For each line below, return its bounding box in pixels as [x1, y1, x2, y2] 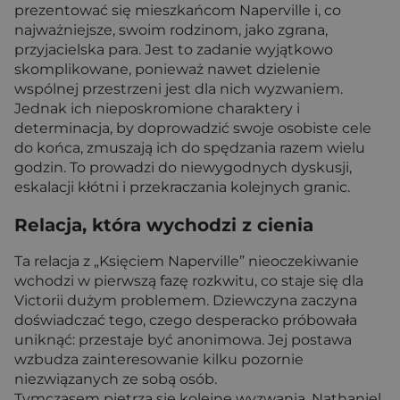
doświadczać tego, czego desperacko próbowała [14, 311, 357, 329]
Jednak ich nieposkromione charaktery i [14, 100, 300, 118]
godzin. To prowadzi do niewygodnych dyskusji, [14, 159, 352, 177]
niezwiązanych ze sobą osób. [14, 370, 217, 387]
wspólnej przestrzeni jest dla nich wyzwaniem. [14, 80, 343, 98]
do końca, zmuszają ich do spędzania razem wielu [14, 139, 365, 157]
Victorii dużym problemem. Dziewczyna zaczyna [14, 291, 357, 309]
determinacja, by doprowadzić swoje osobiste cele [14, 120, 371, 137]
